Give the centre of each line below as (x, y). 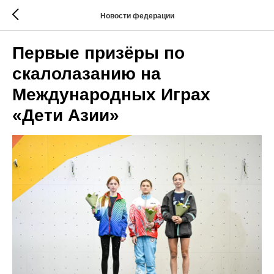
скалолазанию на (87, 74)
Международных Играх (111, 94)
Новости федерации (137, 16)
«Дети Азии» (66, 115)
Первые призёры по (98, 53)
